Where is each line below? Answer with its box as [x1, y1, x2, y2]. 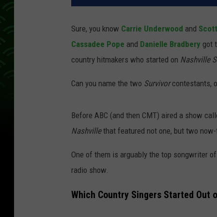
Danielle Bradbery [140, 39, 202, 49]
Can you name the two [71, 78, 144, 89]
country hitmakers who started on [71, 55, 180, 65]
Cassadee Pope [71, 39, 124, 49]
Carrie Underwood [121, 24, 183, 34]
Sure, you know [71, 24, 121, 34]
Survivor [144, 78, 170, 89]
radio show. [71, 165, 108, 175]
